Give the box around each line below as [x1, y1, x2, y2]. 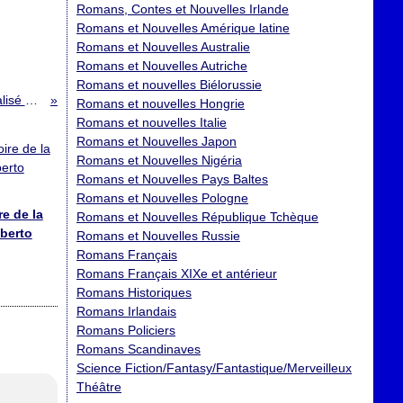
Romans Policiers [76, 323, 175, 337]
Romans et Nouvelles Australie [76, 40, 250, 54]
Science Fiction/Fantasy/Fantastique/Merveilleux [76, 361, 352, 375]
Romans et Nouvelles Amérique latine [76, 21, 290, 35]
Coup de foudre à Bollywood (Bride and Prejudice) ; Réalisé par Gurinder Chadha [24, 93, 38, 107]
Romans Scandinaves [76, 342, 201, 356]
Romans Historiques [76, 285, 192, 300]
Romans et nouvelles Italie [76, 115, 227, 130]
